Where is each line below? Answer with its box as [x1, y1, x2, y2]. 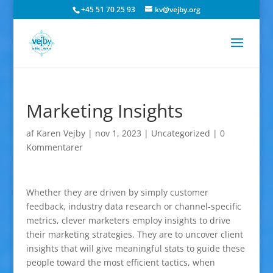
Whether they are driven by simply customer [26, 186, 208, 198]
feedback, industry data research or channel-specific [26, 200, 241, 212]
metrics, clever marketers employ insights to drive [26, 214, 230, 226]
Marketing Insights [26, 98, 183, 123]
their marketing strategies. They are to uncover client [26, 229, 243, 240]
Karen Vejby [36, 127, 85, 139]
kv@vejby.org [154, 4, 200, 15]
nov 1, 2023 [94, 127, 141, 139]
